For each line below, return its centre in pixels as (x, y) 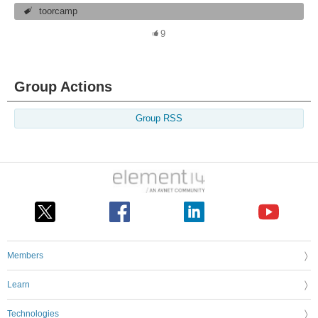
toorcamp (59, 12)
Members (25, 255)
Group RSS (159, 119)
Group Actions (63, 87)
